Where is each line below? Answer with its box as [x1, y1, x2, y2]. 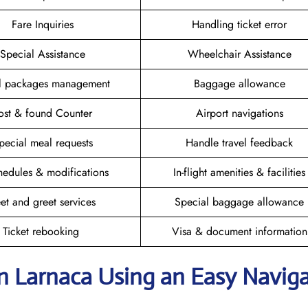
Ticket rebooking [2, 223, 82, 239]
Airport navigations [195, 104, 283, 121]
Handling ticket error [192, 16, 287, 32]
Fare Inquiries [11, 16, 74, 32]
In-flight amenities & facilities [173, 164, 305, 180]
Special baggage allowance [175, 193, 304, 210]
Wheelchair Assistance [187, 45, 291, 62]
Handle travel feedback [186, 134, 293, 151]
